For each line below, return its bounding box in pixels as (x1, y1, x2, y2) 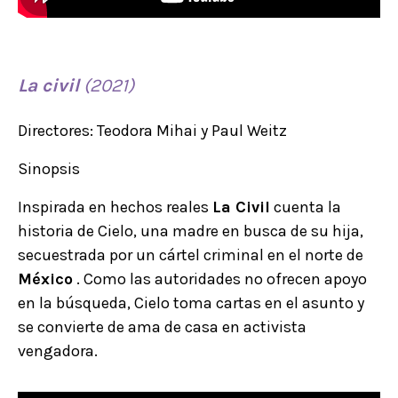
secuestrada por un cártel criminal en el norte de (18, 244, 363, 265)
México (18, 268, 73, 289)
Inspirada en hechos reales (18, 196, 212, 217)
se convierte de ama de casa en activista (18, 316, 306, 337)
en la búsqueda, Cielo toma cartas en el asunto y (18, 292, 364, 313)
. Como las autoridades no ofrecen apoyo (73, 268, 367, 289)
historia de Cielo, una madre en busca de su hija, (18, 220, 363, 241)
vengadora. (18, 340, 101, 361)
